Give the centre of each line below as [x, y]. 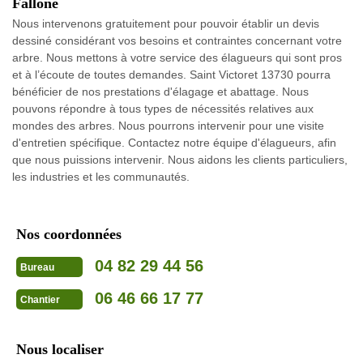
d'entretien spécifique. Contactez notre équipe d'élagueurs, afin [174, 142]
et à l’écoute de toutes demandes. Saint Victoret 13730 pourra [171, 74]
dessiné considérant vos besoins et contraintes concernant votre [177, 40]
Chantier [40, 299]
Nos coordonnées [69, 234]
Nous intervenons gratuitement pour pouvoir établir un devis [166, 23]
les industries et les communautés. [101, 176]
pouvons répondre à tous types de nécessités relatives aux [163, 108]
